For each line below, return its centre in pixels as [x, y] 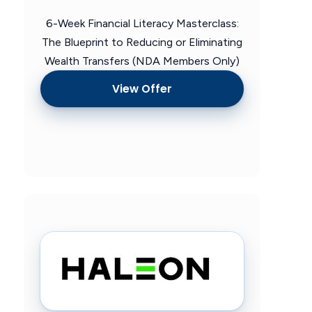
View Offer [142, 88]
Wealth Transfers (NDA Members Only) [142, 61]
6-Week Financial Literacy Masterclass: [142, 23]
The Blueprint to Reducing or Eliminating [142, 42]
